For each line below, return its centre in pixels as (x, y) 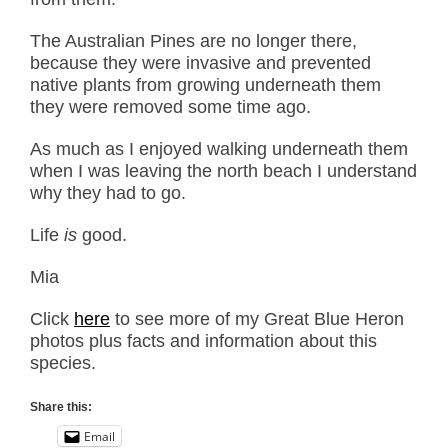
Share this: (61, 407)
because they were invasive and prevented (200, 63)
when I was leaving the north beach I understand (223, 171)
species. (63, 363)
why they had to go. (108, 193)
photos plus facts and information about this (203, 341)
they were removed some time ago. (170, 107)
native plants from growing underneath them (205, 85)
